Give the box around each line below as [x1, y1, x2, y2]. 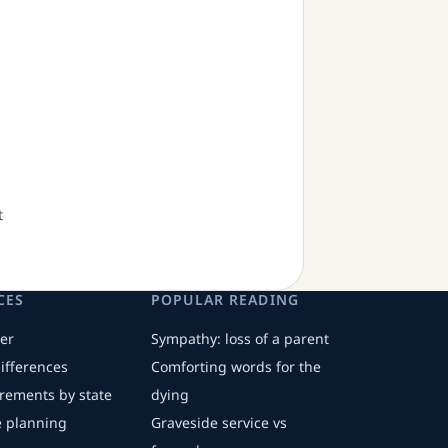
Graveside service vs [151, 413, 288, 432]
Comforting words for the [151, 357, 322, 376]
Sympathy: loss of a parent [151, 329, 330, 348]
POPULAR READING [151, 290, 299, 309]
